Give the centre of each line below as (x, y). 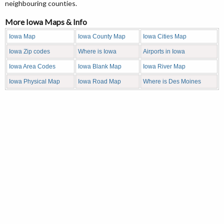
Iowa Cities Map (165, 36)
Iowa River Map (164, 66)
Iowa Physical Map (34, 81)
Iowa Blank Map (100, 66)
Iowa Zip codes (29, 51)
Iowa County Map (102, 36)
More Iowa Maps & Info (46, 21)
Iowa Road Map (99, 81)
